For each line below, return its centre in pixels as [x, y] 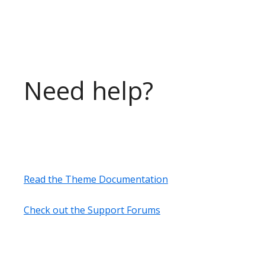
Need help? [88, 90]
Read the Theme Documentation [96, 179]
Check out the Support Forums [92, 210]
